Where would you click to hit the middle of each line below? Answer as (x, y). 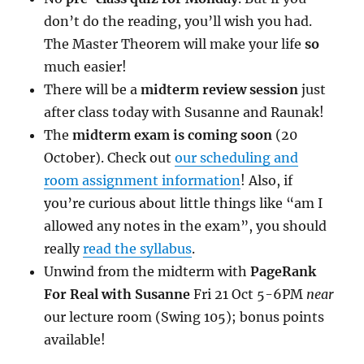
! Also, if (267, 180)
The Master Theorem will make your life (175, 43)
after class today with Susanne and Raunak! (184, 112)
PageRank (282, 271)
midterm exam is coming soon (173, 134)
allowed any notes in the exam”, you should (186, 225)
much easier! (86, 66)
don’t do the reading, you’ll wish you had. (178, 21)
